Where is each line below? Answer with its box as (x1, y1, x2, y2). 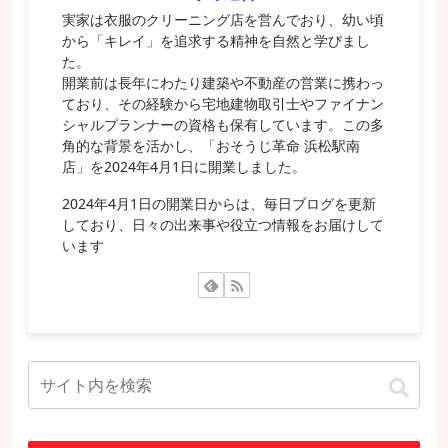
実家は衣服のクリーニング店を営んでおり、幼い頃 (62, 10, 385, 30)
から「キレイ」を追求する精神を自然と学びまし (62, 31, 371, 51)
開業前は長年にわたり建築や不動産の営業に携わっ (62, 73, 385, 93)
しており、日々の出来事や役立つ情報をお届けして (62, 215, 385, 235)
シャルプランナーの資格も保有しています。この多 (62, 115, 385, 135)
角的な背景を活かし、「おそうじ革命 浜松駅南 (62, 136, 361, 156)
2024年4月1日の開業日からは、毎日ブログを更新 (62, 194, 377, 214)
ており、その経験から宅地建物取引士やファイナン (62, 94, 385, 114)
